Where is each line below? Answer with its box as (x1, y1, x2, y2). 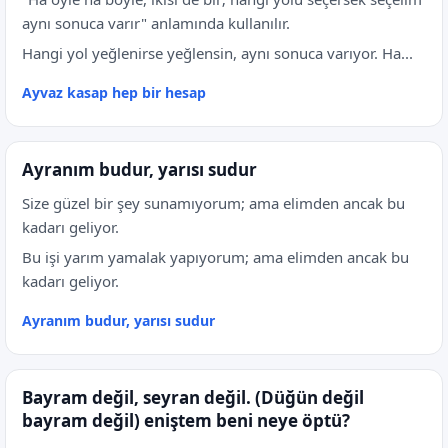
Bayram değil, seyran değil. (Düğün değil (22, 386, 364, 409)
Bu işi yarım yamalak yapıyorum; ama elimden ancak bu (22, 247, 409, 267)
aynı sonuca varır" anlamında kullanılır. (22, 13, 290, 33)
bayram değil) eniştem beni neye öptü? (22, 409, 350, 432)
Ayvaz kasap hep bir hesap (22, 83, 206, 102)
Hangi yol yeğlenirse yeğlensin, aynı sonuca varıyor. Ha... (22, 43, 413, 63)
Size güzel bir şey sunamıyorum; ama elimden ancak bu (22, 193, 405, 213)
